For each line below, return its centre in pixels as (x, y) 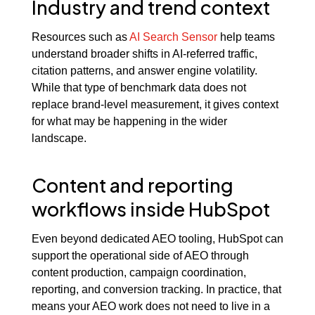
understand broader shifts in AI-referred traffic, (144, 54)
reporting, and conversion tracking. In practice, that (156, 289)
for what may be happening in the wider (129, 121)
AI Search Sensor (173, 37)
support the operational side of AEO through (140, 256)
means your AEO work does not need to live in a (150, 306)
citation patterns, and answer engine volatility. (144, 71)
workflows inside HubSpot (150, 208)
